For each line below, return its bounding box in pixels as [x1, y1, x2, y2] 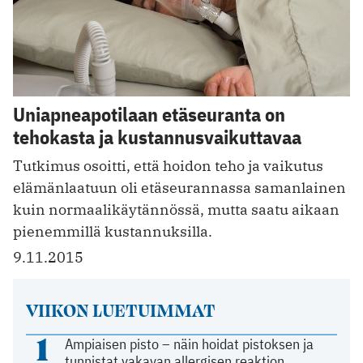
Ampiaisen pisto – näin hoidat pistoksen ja [65, 334, 314, 353]
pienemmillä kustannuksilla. [13, 221, 212, 241]
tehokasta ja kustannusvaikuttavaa [13, 123, 301, 150]
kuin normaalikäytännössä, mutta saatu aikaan [13, 199, 340, 219]
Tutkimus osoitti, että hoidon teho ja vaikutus [13, 156, 323, 175]
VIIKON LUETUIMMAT [25, 296, 216, 322]
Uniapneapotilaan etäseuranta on [13, 100, 285, 127]
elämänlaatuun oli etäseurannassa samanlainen [13, 177, 346, 197]
